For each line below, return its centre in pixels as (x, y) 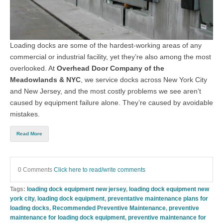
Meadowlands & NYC (45, 80)
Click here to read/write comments (100, 170)
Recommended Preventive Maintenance (109, 208)
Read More (29, 134)
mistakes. (25, 114)
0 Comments (36, 170)
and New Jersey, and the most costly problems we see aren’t (106, 91)
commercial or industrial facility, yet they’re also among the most (111, 57)
